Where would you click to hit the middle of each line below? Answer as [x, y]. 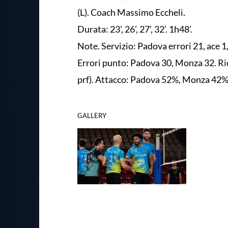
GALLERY [92, 115]
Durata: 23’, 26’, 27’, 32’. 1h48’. [136, 29]
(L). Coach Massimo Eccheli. [132, 12]
